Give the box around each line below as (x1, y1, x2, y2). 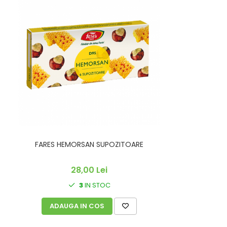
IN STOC (83, 180, 110, 190)
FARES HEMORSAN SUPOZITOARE (35, 139, 143, 149)
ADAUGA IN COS (50, 201, 104, 211)
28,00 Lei (71, 164, 107, 176)
